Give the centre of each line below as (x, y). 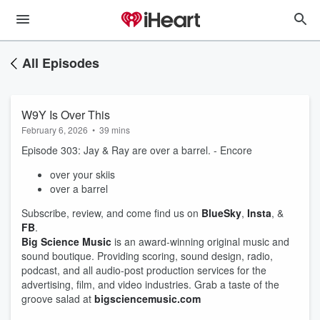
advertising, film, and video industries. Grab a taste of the (150, 284)
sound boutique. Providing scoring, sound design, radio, (147, 256)
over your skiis (82, 174)
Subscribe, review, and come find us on (111, 213)
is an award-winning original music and (200, 241)
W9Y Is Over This (66, 115)
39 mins (115, 130)
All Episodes (61, 63)
